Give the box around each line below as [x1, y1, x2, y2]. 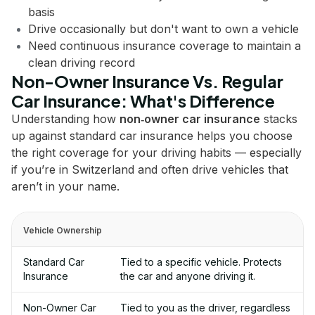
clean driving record [28, 56, 135, 70]
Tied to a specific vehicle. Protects [120, 256, 282, 268]
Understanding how [11, 112, 120, 126]
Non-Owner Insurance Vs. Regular [11, 70, 283, 91]
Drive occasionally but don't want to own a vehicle [28, 22, 299, 36]
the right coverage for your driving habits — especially [11, 146, 302, 160]
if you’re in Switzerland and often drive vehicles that [11, 162, 288, 176]
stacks [260, 112, 297, 126]
